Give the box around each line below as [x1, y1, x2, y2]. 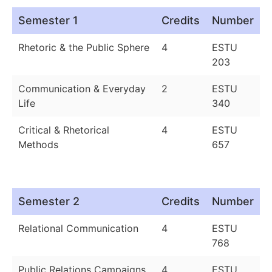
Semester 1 [18, 14, 78, 27]
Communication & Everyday [18, 83, 146, 95]
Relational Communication [18, 222, 138, 235]
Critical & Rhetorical [18, 124, 109, 137]
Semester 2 [18, 195, 80, 208]
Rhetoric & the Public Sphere [18, 41, 149, 54]
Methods [18, 138, 58, 151]
